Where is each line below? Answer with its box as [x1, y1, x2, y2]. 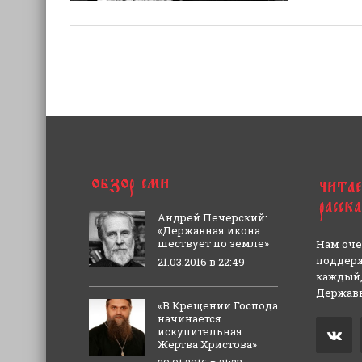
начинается [158, 311, 222, 326]
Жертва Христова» [158, 337, 258, 352]
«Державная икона [158, 223, 261, 238]
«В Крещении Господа [158, 298, 279, 314]
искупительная [158, 324, 243, 339]
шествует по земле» [158, 236, 270, 251]
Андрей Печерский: [158, 210, 268, 225]
